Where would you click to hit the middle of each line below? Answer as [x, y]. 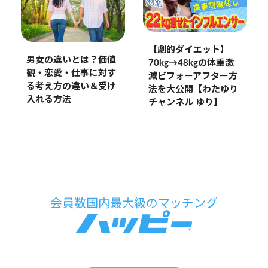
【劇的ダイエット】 [188, 50]
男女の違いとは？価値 [71, 60]
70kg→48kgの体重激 [191, 63]
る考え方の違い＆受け [71, 86]
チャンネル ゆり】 [185, 102]
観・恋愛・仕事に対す [71, 73]
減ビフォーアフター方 [193, 76]
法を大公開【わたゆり [193, 89]
